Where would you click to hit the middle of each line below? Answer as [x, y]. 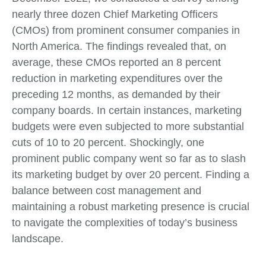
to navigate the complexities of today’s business [125, 222]
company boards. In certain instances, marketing [127, 110]
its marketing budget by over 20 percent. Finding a [131, 174]
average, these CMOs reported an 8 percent [116, 62]
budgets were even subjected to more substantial [128, 126]
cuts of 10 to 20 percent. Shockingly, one [108, 142]
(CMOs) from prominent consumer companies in [126, 30]
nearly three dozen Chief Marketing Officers [115, 14]
